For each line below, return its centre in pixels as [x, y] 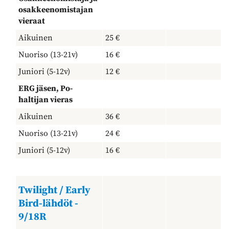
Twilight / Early [54, 190]
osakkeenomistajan [56, 9]
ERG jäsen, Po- [45, 88]
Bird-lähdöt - [48, 203]
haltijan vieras [45, 99]
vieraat [32, 21]
